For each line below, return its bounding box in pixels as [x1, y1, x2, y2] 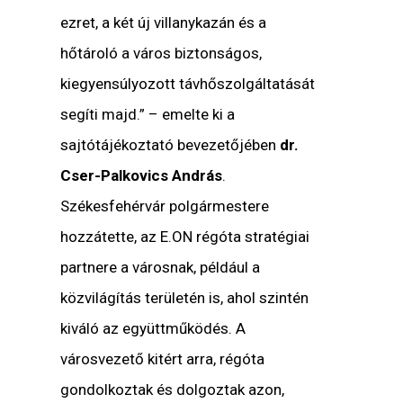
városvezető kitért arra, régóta [60, 350, 265, 369]
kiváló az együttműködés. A [60, 319, 246, 338]
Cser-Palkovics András [60, 166, 223, 185]
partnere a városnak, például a [60, 258, 261, 277]
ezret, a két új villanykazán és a [60, 13, 267, 32]
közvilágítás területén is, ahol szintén [60, 289, 309, 308]
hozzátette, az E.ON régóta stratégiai [60, 228, 310, 246]
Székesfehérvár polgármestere [60, 197, 270, 216]
